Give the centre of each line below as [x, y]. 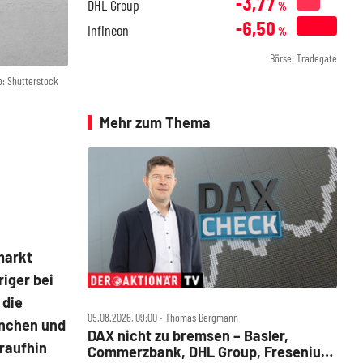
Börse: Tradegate [303, 58]
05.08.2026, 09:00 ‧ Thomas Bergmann [163, 317]
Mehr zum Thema [155, 122]
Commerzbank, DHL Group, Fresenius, [210, 351]
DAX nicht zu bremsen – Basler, [188, 335]
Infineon [108, 30]
